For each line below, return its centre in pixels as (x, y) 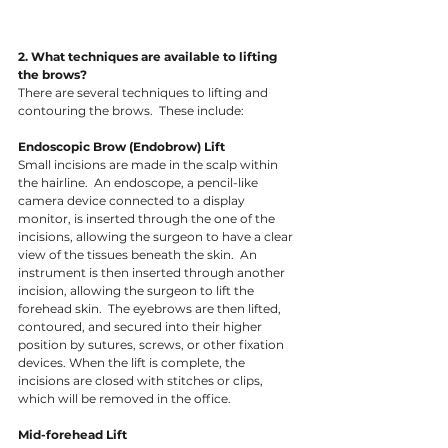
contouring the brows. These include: (132, 111)
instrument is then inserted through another (153, 273)
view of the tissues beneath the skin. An (139, 255)
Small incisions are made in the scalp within (149, 165)
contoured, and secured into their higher (141, 327)
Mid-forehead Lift (74, 435)
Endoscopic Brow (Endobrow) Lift (121, 147)
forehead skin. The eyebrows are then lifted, (151, 309)
